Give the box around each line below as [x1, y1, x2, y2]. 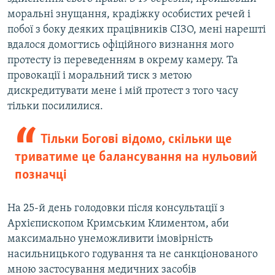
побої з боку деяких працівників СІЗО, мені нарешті [7, 23, 266, 36]
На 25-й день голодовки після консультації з [7, 202, 225, 214]
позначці [15, 168, 67, 182]
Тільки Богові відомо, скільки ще [40, 132, 232, 147]
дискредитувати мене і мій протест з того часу [7, 85, 238, 97]
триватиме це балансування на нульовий [15, 150, 257, 165]
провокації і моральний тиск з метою [7, 69, 192, 82]
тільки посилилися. [7, 100, 103, 112]
